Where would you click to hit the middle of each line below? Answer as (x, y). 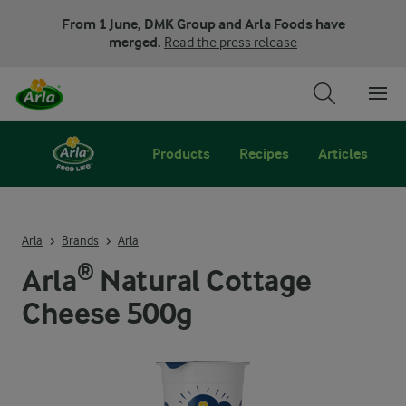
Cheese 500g (107, 314)
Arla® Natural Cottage (167, 281)
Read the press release (231, 43)
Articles (343, 154)
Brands (80, 240)
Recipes (264, 154)
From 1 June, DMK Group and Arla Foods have (203, 24)
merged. (136, 42)
